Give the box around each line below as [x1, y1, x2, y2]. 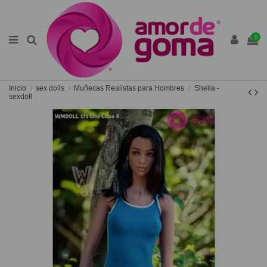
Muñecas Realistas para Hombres [74, 83, 185, 92]
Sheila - [194, 83, 219, 92]
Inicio [9, 83, 26, 92]
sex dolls [36, 83, 65, 92]
